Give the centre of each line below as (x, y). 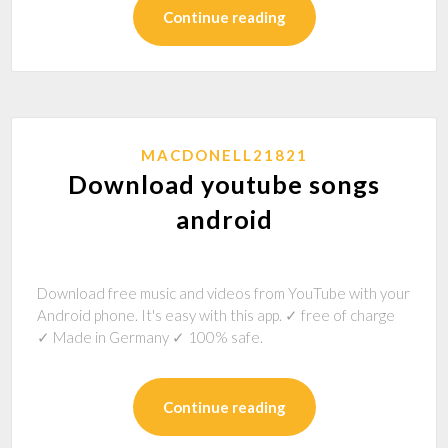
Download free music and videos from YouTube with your (224, 293)
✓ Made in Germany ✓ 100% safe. (150, 337)
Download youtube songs (224, 184)
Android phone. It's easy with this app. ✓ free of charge (216, 315)
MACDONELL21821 (224, 155)
